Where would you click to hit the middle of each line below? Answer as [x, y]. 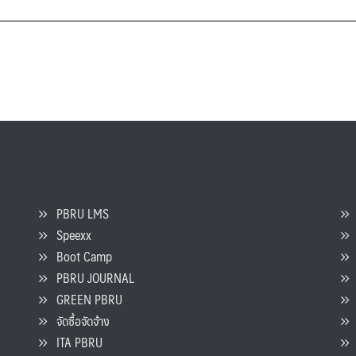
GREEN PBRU [85, 300]
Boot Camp [79, 257]
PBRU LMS [78, 214]
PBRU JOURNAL [91, 278]
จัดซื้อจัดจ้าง [78, 321]
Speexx [69, 235]
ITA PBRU [75, 342]
